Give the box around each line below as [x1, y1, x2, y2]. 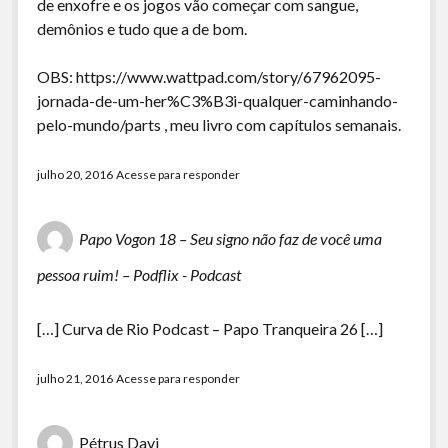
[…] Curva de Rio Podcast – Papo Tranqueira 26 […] [36, 319, 383, 338]
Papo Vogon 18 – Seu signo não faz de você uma [78, 229, 382, 248]
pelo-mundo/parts [36, 115, 161, 134]
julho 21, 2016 [36, 371, 113, 386]
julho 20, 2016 [36, 167, 113, 182]
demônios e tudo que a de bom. [36, 19, 247, 38]
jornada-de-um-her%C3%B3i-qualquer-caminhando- [36, 91, 398, 110]
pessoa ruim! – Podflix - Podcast [36, 265, 241, 284]
